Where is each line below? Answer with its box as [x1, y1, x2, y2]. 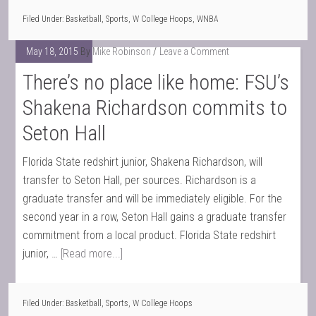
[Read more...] [61, 247, 123, 260]
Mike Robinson [92, 46, 152, 57]
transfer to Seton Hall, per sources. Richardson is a [23, 174, 257, 187]
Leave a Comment [159, 46, 230, 57]
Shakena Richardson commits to [23, 95, 288, 120]
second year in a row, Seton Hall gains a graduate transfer [23, 210, 287, 224]
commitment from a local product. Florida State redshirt [23, 229, 276, 242]
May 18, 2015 [26, 46, 79, 57]
